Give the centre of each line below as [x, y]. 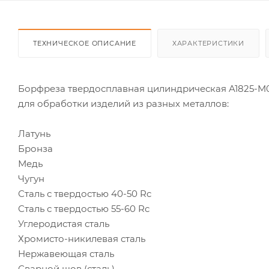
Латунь [34, 133]
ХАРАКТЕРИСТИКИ [208, 43]
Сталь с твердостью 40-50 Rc [85, 193]
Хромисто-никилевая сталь [82, 238]
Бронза [35, 148]
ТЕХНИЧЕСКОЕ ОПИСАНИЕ [85, 43]
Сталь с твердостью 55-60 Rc [84, 208]
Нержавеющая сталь [66, 253]
